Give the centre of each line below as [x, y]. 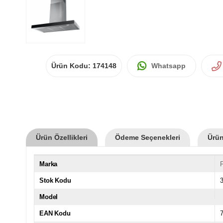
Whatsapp [168, 65]
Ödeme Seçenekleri [148, 137]
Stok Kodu [55, 180]
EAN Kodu [55, 213]
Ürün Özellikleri [62, 137]
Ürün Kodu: [72, 65]
